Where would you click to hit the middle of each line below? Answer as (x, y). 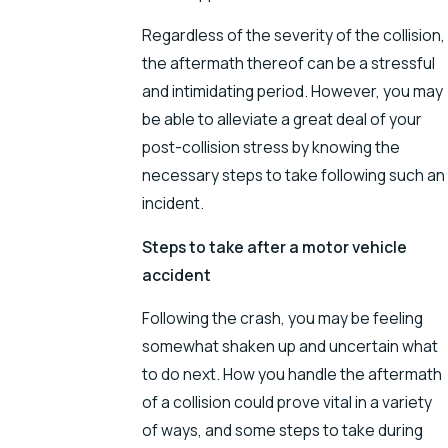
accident (176, 274)
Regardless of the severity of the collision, (293, 35)
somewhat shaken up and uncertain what (289, 346)
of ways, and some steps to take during (282, 430)
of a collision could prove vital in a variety (286, 402)
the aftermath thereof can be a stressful (288, 63)
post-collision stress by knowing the (270, 147)
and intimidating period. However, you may (292, 91)
